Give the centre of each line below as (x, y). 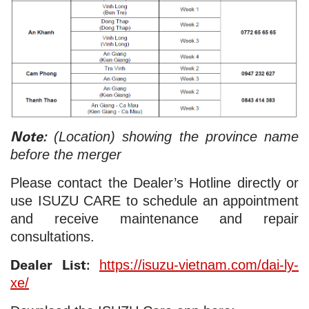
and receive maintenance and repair (154, 218)
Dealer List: (50, 264)
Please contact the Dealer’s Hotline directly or (154, 182)
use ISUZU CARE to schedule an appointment (154, 200)
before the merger (66, 154)
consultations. (52, 236)
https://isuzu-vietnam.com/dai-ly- (199, 265)
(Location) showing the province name (177, 136)
